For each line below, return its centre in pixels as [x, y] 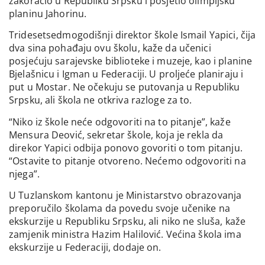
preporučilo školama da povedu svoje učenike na [119, 209]
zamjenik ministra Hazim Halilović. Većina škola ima [125, 235]
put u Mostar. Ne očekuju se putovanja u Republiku [125, 87]
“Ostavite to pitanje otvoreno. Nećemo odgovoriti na [127, 161]
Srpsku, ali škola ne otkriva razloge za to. [101, 100]
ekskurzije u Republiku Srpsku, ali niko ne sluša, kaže [127, 222]
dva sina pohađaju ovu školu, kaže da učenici [110, 48]
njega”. [24, 174]
